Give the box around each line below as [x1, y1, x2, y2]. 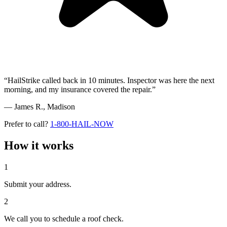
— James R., [4, 102, 47, 111]
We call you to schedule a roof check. [4, 214, 124, 223]
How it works [4, 138, 73, 152]
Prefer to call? [4, 119, 48, 128]
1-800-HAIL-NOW [50, 119, 113, 128]
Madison [47, 102, 75, 111]
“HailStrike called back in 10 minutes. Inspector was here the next [4, 75, 214, 85]
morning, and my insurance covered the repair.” [4, 85, 156, 94]
